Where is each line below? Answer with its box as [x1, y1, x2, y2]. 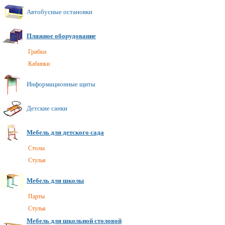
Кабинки [28, 60, 50, 67]
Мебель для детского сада [27, 129, 104, 136]
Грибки [28, 48, 46, 55]
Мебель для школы [27, 177, 84, 184]
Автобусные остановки [27, 8, 92, 16]
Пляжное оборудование [27, 32, 96, 40]
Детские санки [27, 104, 67, 112]
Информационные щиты [27, 80, 95, 88]
